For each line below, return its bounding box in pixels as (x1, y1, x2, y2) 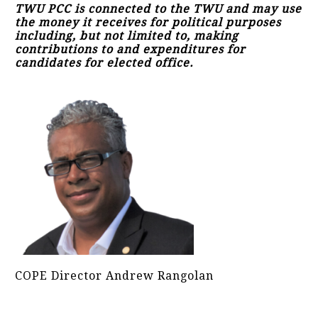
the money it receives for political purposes (15, 16, 281, 29)
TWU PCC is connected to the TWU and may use (15, 2, 302, 16)
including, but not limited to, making (15, 29, 238, 43)
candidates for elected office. (15, 56, 194, 70)
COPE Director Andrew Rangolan (15, 269, 214, 283)
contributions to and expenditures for (15, 43, 246, 56)
